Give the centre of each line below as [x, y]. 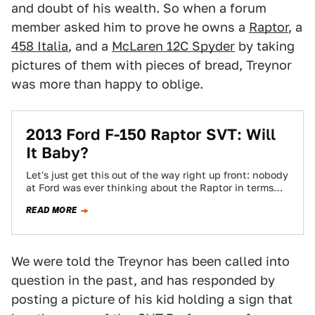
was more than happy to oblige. [107, 84]
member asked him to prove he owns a [130, 27]
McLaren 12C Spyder [173, 46]
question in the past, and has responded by [143, 280]
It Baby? [57, 153]
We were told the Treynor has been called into [150, 261]
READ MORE [52, 210]
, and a [90, 46]
